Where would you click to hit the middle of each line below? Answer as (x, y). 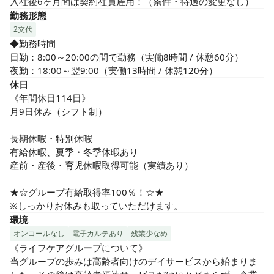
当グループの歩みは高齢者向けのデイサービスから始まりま (134, 261)
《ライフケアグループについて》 (79, 248)
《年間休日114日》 (50, 98)
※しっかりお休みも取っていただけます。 (96, 206)
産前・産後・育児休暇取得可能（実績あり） (102, 165)
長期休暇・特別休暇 (51, 138)
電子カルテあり (98, 233)
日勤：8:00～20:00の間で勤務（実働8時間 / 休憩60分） (127, 57)
